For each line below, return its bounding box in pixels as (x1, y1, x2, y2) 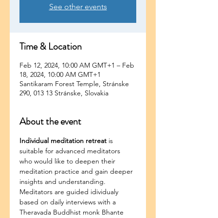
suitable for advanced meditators (19, 146, 122, 155)
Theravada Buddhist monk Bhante (19, 208, 126, 217)
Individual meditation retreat (19, 136, 109, 145)
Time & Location (19, 39, 82, 54)
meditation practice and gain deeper (19, 167, 135, 176)
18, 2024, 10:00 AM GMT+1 (19, 70, 101, 79)
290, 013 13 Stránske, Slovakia (19, 89, 109, 97)
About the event (19, 114, 81, 128)
